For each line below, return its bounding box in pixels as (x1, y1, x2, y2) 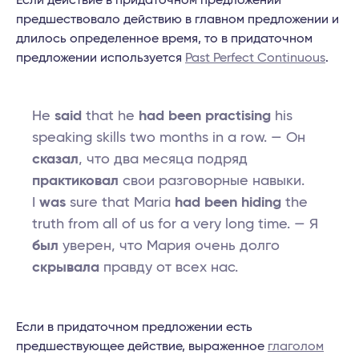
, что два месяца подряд (79, 152, 248, 167)
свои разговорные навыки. (119, 174, 305, 189)
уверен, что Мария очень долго (58, 239, 280, 254)
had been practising (139, 109, 271, 124)
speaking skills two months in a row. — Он (32, 131, 305, 146)
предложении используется (16, 51, 185, 65)
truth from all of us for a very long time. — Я (32, 217, 318, 232)
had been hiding (175, 196, 281, 211)
